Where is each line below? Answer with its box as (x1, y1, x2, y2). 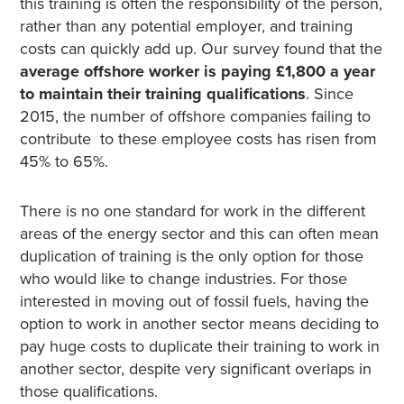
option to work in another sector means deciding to (19, 314, 379, 334)
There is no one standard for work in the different (19, 201, 365, 221)
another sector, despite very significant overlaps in (19, 359, 372, 379)
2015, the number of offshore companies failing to (19, 106, 371, 126)
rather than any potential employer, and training (19, 16, 353, 36)
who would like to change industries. (19, 269, 280, 289)
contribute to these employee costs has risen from (19, 129, 377, 149)
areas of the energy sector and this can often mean (19, 224, 379, 243)
